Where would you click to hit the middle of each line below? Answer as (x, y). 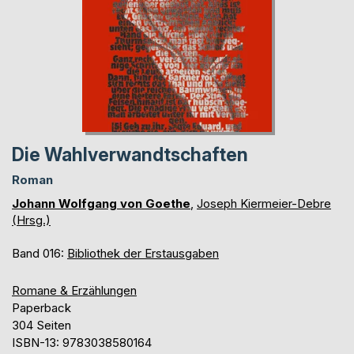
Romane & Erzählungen (74, 291)
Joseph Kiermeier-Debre (264, 204)
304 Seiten (41, 326)
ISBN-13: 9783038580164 (82, 343)
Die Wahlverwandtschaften (130, 155)
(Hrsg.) (31, 220)
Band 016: (40, 254)
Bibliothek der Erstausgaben (143, 254)
